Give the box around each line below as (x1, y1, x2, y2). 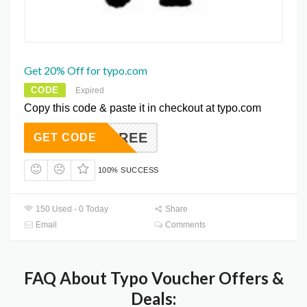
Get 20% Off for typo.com (24, 63, 147, 77)
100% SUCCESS (97, 165, 159, 174)
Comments (163, 220, 206, 230)
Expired (75, 85, 104, 95)
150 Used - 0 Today (34, 204, 109, 214)
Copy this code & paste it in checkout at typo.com (24, 101, 261, 114)
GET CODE (34, 131, 97, 143)
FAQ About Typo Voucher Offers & (23, 268, 284, 288)
